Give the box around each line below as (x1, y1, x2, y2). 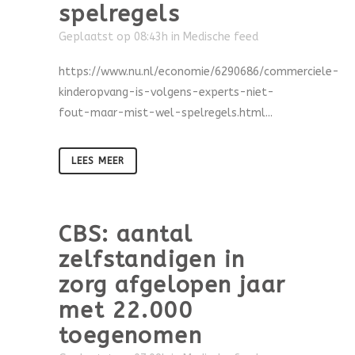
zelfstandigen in (59, 246, 246, 273)
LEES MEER (71, 155, 124, 166)
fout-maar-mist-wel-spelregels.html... (59, 106, 273, 120)
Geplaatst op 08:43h (59, 30, 168, 44)
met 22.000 (59, 297, 193, 323)
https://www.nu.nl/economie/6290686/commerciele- (59, 65, 339, 78)
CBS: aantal (59, 221, 193, 247)
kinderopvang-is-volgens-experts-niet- (59, 86, 274, 99)
